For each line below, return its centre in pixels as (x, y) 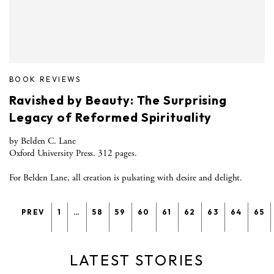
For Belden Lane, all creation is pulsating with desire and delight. (126, 177)
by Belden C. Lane (43, 141)
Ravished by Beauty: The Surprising (118, 100)
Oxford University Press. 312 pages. (73, 153)
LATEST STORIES (137, 260)
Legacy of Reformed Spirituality (111, 117)
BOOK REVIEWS (45, 79)
